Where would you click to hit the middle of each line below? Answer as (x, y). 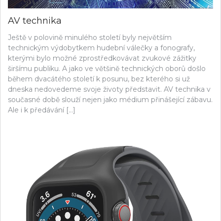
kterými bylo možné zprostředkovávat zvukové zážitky (102, 58)
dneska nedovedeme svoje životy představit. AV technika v (109, 89)
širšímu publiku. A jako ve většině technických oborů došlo (107, 68)
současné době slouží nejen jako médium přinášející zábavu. (110, 99)
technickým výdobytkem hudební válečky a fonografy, (101, 48)
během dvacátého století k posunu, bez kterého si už (99, 79)
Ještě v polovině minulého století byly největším (90, 37)
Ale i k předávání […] (42, 110)
